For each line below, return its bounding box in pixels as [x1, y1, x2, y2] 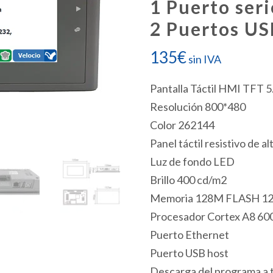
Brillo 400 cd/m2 [149, 173, 227, 186]
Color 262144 [149, 118, 214, 132]
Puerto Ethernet [149, 228, 229, 241]
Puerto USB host [149, 246, 229, 260]
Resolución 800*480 [149, 100, 246, 113]
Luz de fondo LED [149, 155, 235, 168]
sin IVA [188, 52, 221, 66]
